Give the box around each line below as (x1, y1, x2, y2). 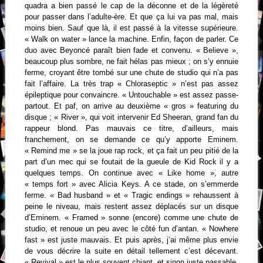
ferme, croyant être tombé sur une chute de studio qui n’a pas (24, 68, 239, 77)
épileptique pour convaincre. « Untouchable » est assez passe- (24, 90, 239, 99)
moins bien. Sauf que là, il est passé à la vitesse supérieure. (24, 23, 239, 32)
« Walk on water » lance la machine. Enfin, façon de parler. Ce (24, 34, 239, 43)
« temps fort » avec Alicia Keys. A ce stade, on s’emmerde (24, 179, 239, 188)
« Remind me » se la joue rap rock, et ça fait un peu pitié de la (24, 146, 239, 155)
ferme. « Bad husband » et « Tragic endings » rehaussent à (24, 190, 239, 200)
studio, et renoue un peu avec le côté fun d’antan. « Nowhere (24, 224, 239, 233)
